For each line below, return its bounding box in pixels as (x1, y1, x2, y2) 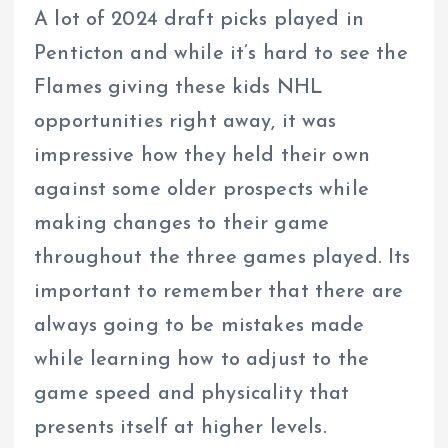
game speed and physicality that (34, 384, 350, 405)
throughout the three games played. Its (34, 248, 411, 269)
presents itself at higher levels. (34, 418, 327, 439)
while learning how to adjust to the (34, 350, 370, 371)
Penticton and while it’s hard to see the (34, 44, 408, 65)
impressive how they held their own (34, 146, 370, 167)
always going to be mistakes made (34, 316, 365, 337)
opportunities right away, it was (34, 112, 337, 133)
